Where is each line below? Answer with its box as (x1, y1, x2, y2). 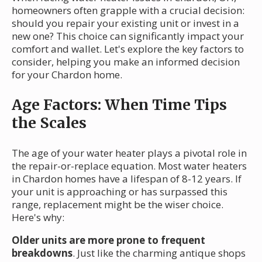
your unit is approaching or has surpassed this (12, 185, 227, 199)
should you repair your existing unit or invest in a (12, 16, 239, 30)
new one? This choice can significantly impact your (12, 29, 244, 43)
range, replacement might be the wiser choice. (12, 198, 223, 212)
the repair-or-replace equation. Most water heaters (12, 159, 247, 173)
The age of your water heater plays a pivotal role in (12, 146, 247, 160)
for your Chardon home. (12, 68, 122, 82)
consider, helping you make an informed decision (12, 55, 240, 69)
